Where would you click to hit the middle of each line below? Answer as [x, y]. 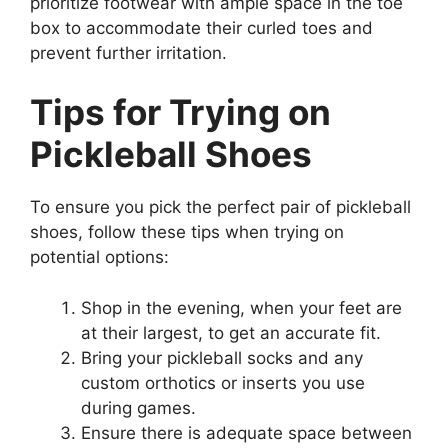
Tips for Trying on [180, 112]
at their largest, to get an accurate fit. [231, 332]
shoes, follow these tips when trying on [187, 232]
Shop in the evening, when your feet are [241, 307]
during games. [138, 407]
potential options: [99, 257]
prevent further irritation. [128, 52]
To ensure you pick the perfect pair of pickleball [220, 207]
